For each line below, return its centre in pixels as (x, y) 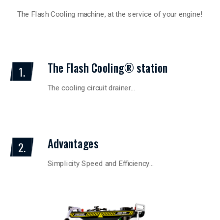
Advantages (73, 144)
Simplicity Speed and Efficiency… (101, 163)
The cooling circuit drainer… (91, 88)
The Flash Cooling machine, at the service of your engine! (110, 14)
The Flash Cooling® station (108, 68)
